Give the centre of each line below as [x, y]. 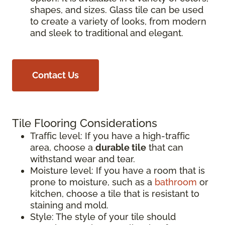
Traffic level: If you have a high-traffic [110, 136]
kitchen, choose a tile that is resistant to [115, 194]
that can [165, 148]
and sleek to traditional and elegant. [107, 33]
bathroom [176, 182]
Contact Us [56, 75]
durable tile [121, 148]
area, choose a [63, 148]
